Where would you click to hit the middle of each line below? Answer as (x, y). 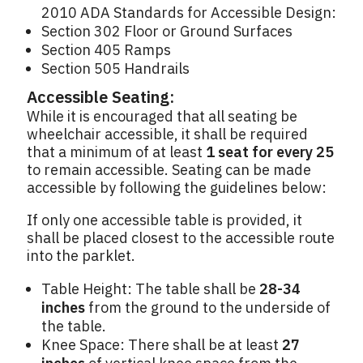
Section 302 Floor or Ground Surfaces (167, 32)
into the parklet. (81, 256)
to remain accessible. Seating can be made (169, 170)
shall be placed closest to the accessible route (181, 238)
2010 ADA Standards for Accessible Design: (189, 13)
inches (63, 308)
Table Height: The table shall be (150, 289)
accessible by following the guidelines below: (177, 188)
